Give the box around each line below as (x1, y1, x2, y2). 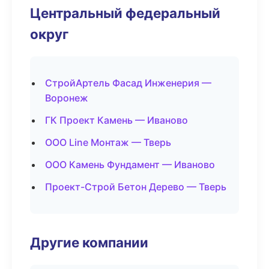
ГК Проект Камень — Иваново (45, 114, 188, 126)
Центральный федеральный (30, 5, 220, 21)
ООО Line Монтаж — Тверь (45, 136, 171, 148)
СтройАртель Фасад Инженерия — (45, 77, 211, 89)
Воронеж (45, 92, 88, 104)
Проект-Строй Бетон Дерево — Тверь (45, 181, 226, 193)
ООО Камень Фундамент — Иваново (45, 159, 215, 171)
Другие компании (30, 234, 148, 250)
